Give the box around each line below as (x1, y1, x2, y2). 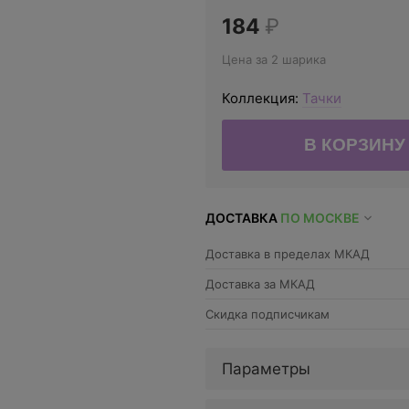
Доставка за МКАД (205, 277, 315, 291)
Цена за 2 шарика (222, 52, 326, 67)
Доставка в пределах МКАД (205, 246, 370, 261)
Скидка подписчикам (205, 307, 330, 321)
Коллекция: (222, 89, 302, 107)
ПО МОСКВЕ (280, 210, 360, 225)
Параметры (222, 360, 310, 378)
